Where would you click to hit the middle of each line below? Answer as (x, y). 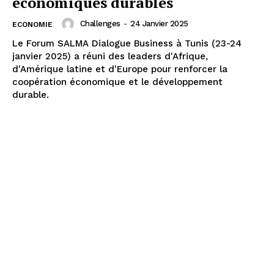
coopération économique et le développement (117, 82)
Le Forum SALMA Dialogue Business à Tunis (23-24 (127, 43)
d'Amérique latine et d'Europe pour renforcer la (120, 69)
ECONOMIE (32, 24)
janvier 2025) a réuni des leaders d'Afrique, (110, 56)
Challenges (100, 23)
